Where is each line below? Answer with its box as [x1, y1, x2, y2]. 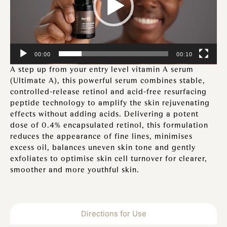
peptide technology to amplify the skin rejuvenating [10, 98, 210, 108]
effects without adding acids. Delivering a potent [10, 109, 199, 119]
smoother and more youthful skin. [10, 165, 139, 175]
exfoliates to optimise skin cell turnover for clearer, [10, 154, 207, 164]
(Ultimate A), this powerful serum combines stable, [10, 76, 205, 86]
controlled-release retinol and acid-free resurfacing [10, 87, 207, 97]
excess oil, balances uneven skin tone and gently [10, 143, 196, 153]
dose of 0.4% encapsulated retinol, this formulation [10, 121, 208, 130]
